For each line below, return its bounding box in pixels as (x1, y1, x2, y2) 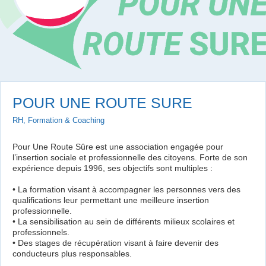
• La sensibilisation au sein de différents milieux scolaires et (12, 216, 235, 226)
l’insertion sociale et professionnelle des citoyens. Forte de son (12, 152, 248, 162)
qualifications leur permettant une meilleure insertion (12, 195, 209, 205)
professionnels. (12, 227, 69, 237)
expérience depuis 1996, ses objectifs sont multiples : (12, 163, 213, 173)
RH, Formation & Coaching (12, 116, 104, 125)
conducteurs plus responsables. (12, 248, 132, 258)
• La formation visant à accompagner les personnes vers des (12, 184, 240, 194)
